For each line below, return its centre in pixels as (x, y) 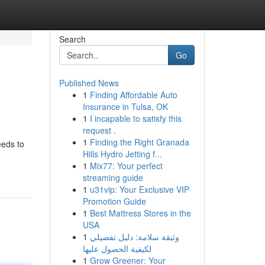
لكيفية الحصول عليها (117, 248)
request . (99, 130)
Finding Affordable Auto (133, 95)
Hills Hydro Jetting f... (122, 154)
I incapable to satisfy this (135, 118)
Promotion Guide (114, 201)
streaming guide (113, 177)
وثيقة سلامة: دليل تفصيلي (134, 237)
